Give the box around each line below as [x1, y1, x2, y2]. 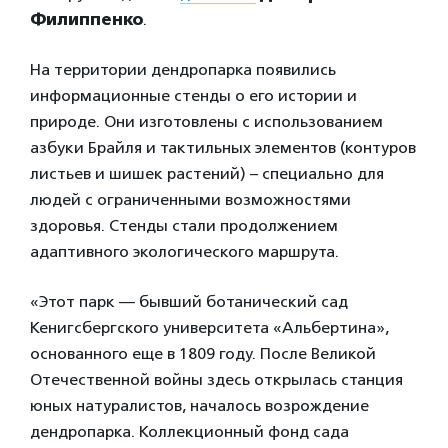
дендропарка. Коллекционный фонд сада [30, 422, 349, 441]
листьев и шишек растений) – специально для [30, 164, 384, 183]
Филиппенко [30, 10, 143, 29]
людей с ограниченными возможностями [30, 190, 351, 209]
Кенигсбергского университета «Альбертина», [30, 318, 389, 337]
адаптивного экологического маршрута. [30, 242, 339, 261]
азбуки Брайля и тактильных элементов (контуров [30, 138, 416, 157]
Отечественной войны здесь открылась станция [30, 370, 403, 389]
